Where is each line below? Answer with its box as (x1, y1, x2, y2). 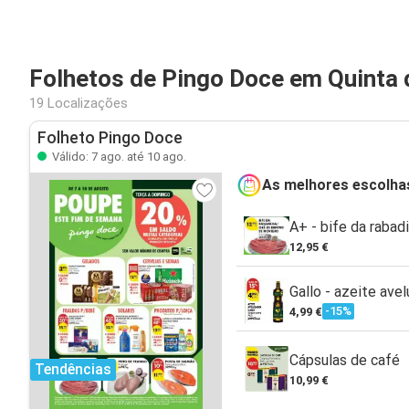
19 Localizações (29, 95, 128, 111)
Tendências (35, 361, 111, 378)
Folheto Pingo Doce (37, 129, 183, 147)
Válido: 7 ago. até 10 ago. (49, 150, 186, 163)
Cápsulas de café (289, 351, 400, 369)
